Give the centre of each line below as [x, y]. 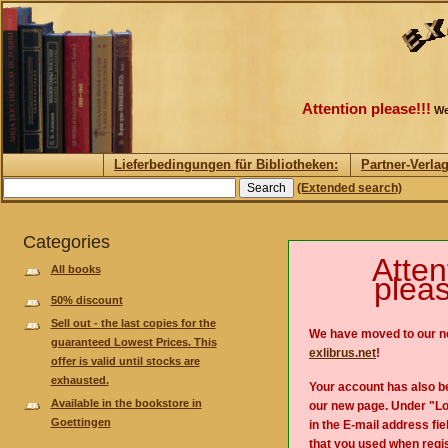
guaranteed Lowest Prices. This [133, 342]
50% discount [86, 300]
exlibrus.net [342, 353]
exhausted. [79, 380]
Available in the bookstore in [126, 402]
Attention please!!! [366, 108]
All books [75, 269]
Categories [66, 242]
